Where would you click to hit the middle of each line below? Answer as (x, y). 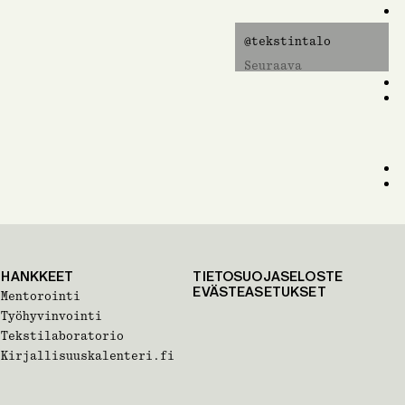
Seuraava (273, 66)
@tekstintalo (287, 42)
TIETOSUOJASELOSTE (268, 276)
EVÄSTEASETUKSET (259, 292)
